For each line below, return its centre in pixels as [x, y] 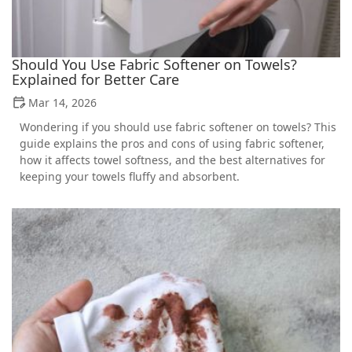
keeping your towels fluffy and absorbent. [130, 176]
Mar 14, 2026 [62, 102]
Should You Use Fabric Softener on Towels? [154, 64]
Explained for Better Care [95, 79]
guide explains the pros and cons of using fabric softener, [172, 143]
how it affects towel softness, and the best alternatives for [172, 159]
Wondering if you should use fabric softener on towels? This [178, 126]
